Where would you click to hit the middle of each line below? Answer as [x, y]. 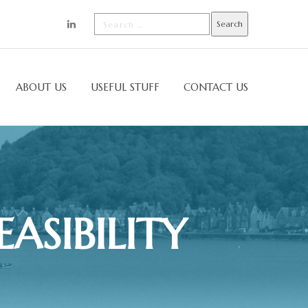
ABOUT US [41, 87]
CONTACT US [216, 87]
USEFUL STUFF [125, 87]
